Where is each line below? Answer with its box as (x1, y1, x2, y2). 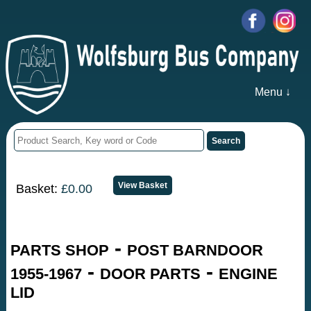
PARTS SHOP (10, 242, 110, 260)
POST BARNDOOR (127, 242, 264, 260)
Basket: (16, 181, 62, 196)
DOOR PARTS (100, 265, 201, 283)
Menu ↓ (254, 86, 291, 99)
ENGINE (219, 265, 278, 283)
